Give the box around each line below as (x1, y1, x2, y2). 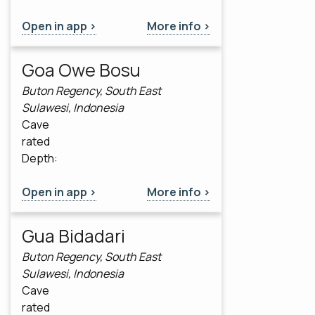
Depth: (22, 150, 58, 167)
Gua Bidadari (22, 224, 125, 249)
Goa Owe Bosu (22, 58, 141, 83)
